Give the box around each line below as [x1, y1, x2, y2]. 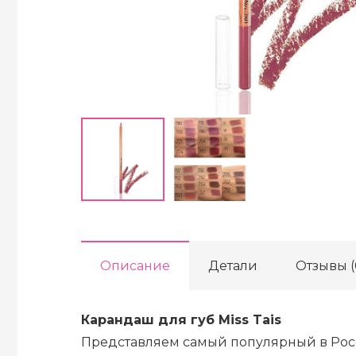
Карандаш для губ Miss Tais [81, 312, 281, 328]
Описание [100, 258, 170, 274]
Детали [208, 258, 257, 274]
